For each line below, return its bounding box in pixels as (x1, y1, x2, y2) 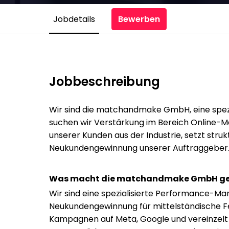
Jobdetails (53, 13, 95, 25)
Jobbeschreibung (49, 73, 160, 90)
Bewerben (118, 13, 160, 25)
